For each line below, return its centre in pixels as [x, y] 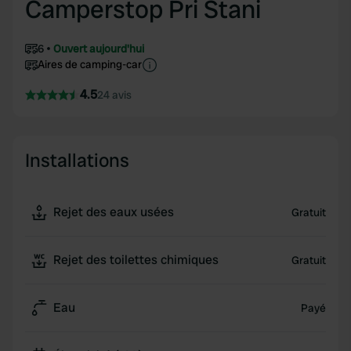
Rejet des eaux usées [114, 212]
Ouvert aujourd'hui [99, 49]
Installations [77, 160]
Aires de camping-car [90, 64]
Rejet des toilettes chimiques [136, 260]
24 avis [114, 95]
